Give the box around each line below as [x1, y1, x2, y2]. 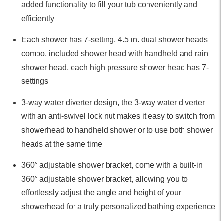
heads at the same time [21, 139, 103, 148]
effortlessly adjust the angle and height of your [21, 188, 182, 197]
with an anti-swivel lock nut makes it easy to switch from [21, 111, 215, 120]
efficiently [21, 14, 55, 23]
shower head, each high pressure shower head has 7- [21, 63, 209, 72]
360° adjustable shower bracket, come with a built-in [21, 160, 203, 169]
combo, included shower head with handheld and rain [21, 49, 209, 58]
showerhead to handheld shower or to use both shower [21, 125, 213, 134]
